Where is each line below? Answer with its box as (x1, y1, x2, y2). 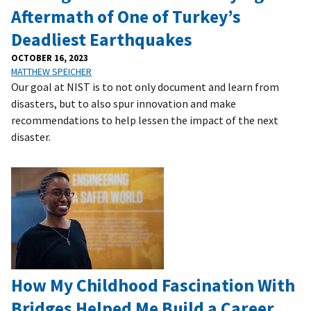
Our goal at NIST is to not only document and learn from (11, 79, 279, 94)
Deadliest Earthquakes (11, 28, 192, 51)
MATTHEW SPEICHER (11, 65, 92, 78)
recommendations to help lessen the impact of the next (11, 112, 278, 127)
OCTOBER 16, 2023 (11, 51, 88, 63)
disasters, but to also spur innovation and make (11, 96, 236, 110)
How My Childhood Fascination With (11, 274, 295, 296)
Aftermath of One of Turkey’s (11, 5, 241, 28)
